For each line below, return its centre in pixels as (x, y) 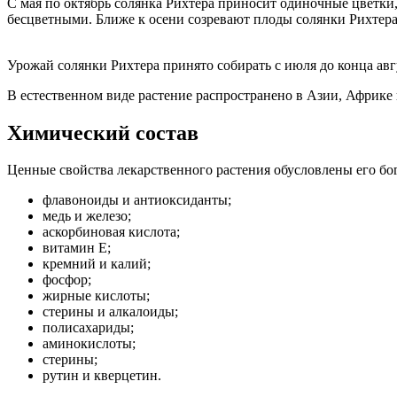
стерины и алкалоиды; (110, 312)
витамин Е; (77, 248)
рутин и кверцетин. (102, 376)
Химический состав (103, 132)
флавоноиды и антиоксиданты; (137, 200)
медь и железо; (87, 216)
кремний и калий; (97, 264)
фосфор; (67, 280)
